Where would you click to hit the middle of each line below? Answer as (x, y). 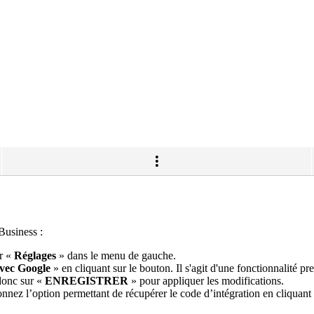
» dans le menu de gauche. (116, 255)
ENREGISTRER (87, 280)
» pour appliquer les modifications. (206, 280)
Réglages (35, 255)
